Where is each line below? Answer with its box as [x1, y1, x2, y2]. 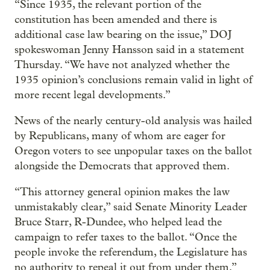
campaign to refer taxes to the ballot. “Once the [14, 230, 237, 243]
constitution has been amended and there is [14, 13, 217, 26]
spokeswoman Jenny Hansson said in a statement [14, 43, 244, 56]
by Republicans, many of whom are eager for [14, 129, 225, 142]
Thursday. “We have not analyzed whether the [14, 58, 230, 71]
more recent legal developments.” [14, 88, 171, 101]
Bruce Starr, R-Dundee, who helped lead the [14, 215, 222, 228]
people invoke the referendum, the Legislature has [14, 245, 247, 259]
